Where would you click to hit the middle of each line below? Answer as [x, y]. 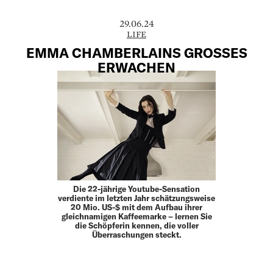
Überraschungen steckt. [136, 235]
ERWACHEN [136, 67]
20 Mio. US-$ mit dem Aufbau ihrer [136, 207]
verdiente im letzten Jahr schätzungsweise [136, 198]
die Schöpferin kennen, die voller [136, 226]
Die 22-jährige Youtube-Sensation [136, 189]
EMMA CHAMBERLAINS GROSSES [136, 53]
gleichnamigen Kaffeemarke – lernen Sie [136, 217]
